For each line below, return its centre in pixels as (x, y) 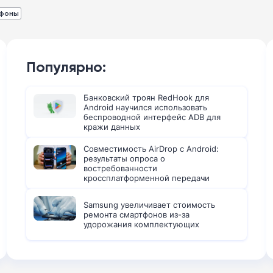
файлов (97, 188)
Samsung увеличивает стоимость (149, 205)
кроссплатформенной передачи (146, 178)
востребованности (120, 168)
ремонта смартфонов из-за (136, 214)
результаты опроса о (124, 158)
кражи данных (112, 127)
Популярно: (66, 67)
